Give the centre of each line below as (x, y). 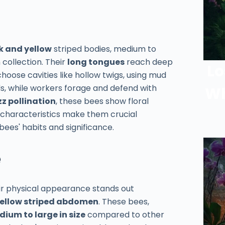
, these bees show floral (102, 101)
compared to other (125, 215)
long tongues (96, 62)
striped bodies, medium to (104, 49)
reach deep (149, 62)
